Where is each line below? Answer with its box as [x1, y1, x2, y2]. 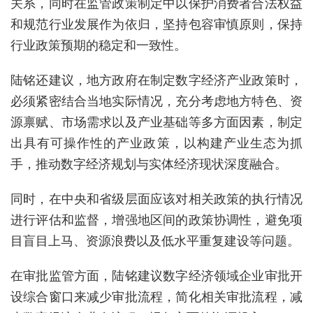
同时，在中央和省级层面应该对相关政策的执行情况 [10, 190, 303, 208]
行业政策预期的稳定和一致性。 [10, 36, 187, 54]
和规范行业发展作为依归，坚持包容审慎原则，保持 [10, 15, 303, 33]
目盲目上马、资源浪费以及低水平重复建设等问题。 [10, 232, 300, 249]
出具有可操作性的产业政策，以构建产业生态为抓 [10, 134, 303, 152]
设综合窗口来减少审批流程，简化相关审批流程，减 [10, 288, 303, 305]
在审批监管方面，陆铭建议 [10, 267, 163, 284]
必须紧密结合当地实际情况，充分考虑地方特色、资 [10, 92, 303, 110]
